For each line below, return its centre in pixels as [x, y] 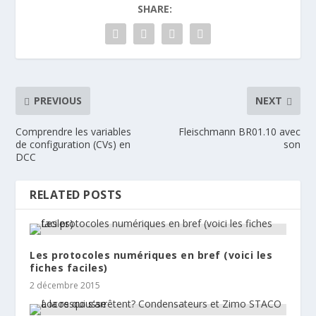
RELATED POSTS [76, 194]
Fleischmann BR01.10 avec [239, 131]
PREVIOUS [58, 101]
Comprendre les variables [74, 131]
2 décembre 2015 [65, 285]
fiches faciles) [69, 267]
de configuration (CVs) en [73, 144]
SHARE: [154, 8]
